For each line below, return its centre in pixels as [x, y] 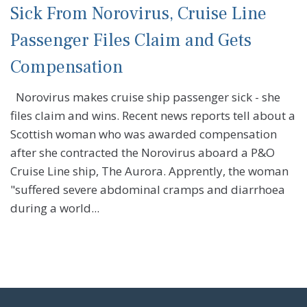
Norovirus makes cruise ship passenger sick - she [145, 97]
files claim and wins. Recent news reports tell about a [153, 116]
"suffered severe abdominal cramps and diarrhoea [148, 190]
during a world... [55, 208]
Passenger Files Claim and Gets [131, 41]
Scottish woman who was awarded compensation [144, 134]
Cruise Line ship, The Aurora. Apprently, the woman [149, 171]
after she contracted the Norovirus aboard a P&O [143, 153]
